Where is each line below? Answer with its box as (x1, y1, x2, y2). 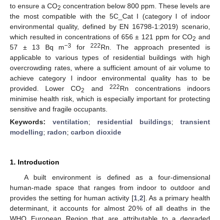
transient (180, 117, 210, 126)
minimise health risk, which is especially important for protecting (10, 94, 210, 103)
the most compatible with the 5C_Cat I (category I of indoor (10, 12, 210, 20)
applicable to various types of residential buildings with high (10, 53, 210, 61)
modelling (10, 128, 43, 136)
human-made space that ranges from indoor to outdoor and (10, 183, 210, 192)
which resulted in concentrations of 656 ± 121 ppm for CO (10, 32, 193, 41)
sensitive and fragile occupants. (10, 105, 108, 113)
